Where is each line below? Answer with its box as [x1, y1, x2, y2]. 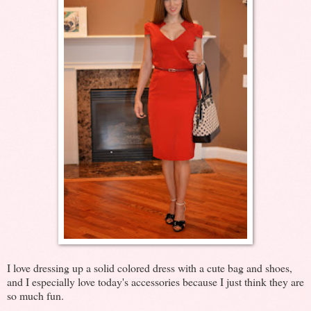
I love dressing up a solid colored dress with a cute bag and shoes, [7, 260, 292, 275]
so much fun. [7, 287, 64, 303]
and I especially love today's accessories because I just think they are [7, 274, 304, 289]
